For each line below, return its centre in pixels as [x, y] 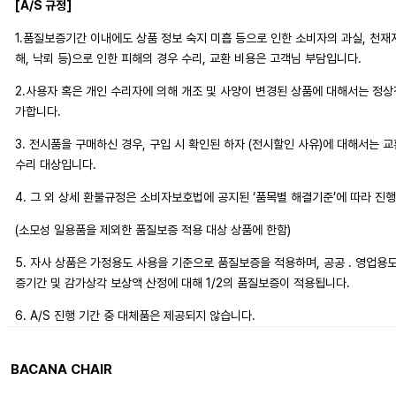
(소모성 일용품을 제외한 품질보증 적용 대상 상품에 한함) [152, 230]
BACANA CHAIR [62, 369]
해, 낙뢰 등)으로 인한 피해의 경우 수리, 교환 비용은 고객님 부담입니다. [188, 59]
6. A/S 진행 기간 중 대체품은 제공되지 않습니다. [135, 316]
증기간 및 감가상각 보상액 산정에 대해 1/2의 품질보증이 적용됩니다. [182, 283]
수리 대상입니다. [55, 165]
